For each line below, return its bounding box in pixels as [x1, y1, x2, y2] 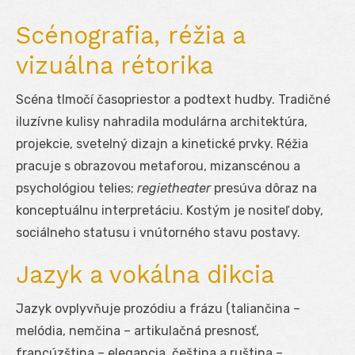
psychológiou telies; [16, 180, 137, 196]
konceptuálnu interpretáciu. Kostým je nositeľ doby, [16, 202, 323, 218]
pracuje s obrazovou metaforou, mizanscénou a [16, 158, 300, 174]
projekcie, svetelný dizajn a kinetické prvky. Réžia [16, 136, 308, 151]
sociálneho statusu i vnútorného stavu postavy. [16, 224, 300, 240]
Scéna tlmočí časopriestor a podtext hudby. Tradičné [16, 91, 330, 107]
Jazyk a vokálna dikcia [16, 260, 274, 288]
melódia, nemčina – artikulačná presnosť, [16, 323, 259, 338]
